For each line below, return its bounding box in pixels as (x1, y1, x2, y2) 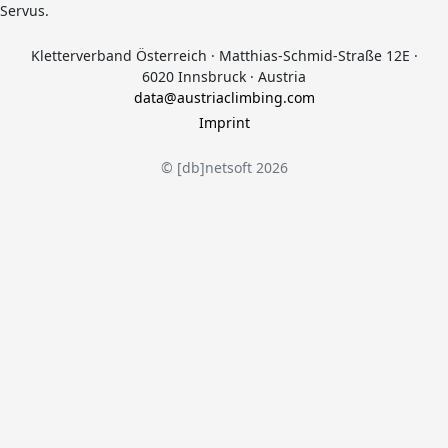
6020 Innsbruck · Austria (142, 67, 306, 86)
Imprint (198, 113, 250, 132)
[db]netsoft (176, 158, 252, 177)
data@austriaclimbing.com (133, 88, 315, 107)
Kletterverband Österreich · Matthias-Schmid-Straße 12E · (30, 46, 418, 65)
